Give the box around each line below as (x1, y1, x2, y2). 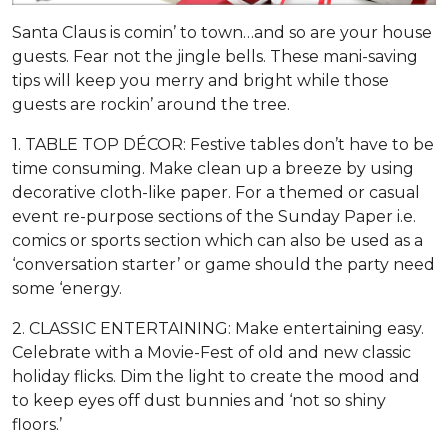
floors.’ (12, 415, 62, 435)
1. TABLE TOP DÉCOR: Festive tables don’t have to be (12, 135, 434, 155)
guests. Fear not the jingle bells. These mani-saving (12, 47, 418, 67)
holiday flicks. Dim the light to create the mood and (12, 367, 420, 387)
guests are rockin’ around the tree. (12, 95, 290, 115)
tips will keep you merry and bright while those (12, 71, 389, 91)
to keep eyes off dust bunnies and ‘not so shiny (12, 391, 386, 411)
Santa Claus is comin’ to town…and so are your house (12, 23, 432, 43)
